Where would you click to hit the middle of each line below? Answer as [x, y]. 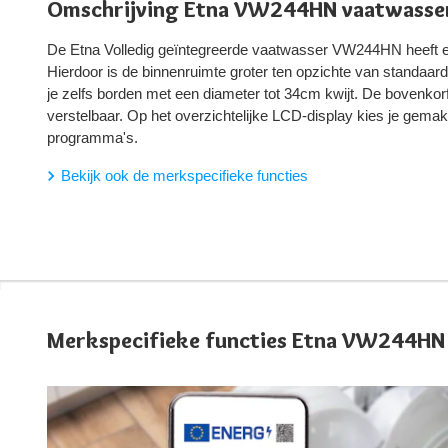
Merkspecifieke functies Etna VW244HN [246, 341]
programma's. [92, 138]
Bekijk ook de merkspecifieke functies [184, 176]
